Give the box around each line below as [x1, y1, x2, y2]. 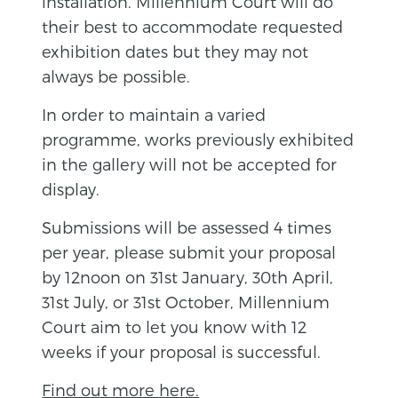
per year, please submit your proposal [42, 242, 337, 261]
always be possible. [42, 66, 191, 85]
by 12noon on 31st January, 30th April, [42, 267, 334, 286]
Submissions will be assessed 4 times [42, 217, 332, 236]
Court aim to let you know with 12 [42, 316, 307, 336]
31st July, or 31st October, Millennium [42, 291, 330, 311]
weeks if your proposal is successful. [42, 341, 322, 361]
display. [42, 179, 100, 198]
